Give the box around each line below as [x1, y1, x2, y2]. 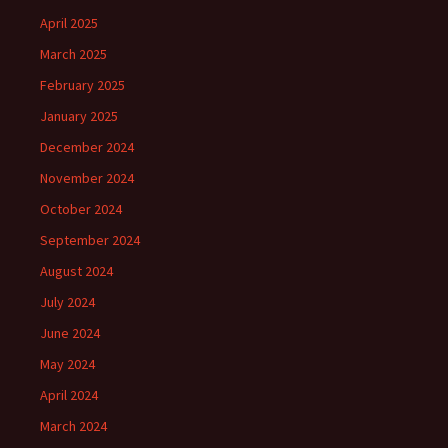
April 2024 [40, 386, 98, 404]
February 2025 [40, 76, 125, 94]
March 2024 [40, 417, 107, 435]
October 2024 [40, 200, 122, 218]
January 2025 [40, 107, 118, 125]
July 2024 [40, 293, 95, 311]
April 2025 [40, 14, 98, 32]
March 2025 [40, 45, 107, 63]
